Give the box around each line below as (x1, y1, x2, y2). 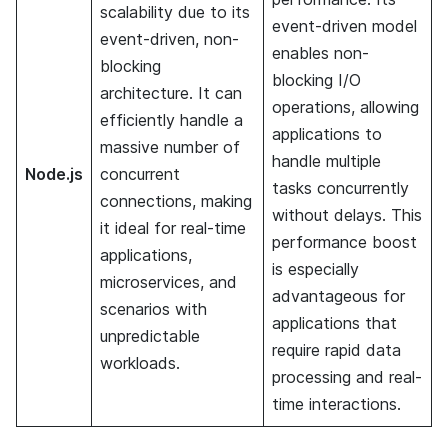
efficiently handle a (100, 109, 243, 130)
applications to (272, 123, 382, 144)
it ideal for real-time (100, 217, 246, 238)
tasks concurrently (272, 177, 409, 198)
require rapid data (272, 339, 401, 360)
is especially (272, 258, 359, 279)
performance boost (272, 231, 417, 252)
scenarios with (100, 298, 207, 319)
